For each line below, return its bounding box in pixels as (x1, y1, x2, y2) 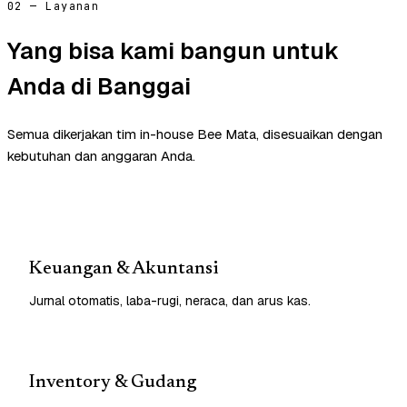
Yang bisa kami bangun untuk (7, 35, 339, 66)
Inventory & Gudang (29, 372, 196, 392)
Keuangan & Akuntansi (29, 259, 218, 278)
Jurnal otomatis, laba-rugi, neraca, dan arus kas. (29, 292, 311, 309)
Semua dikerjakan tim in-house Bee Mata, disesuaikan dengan (7, 124, 382, 143)
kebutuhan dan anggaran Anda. (7, 146, 195, 164)
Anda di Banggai (7, 70, 191, 102)
